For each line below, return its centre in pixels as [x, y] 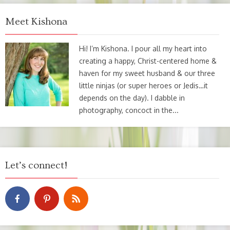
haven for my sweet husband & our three [147, 73]
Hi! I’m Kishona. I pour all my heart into [143, 48]
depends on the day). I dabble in [132, 98]
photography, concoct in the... [129, 110]
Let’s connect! [36, 165]
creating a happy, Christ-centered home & [148, 61]
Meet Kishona [36, 21]
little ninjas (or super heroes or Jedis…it [143, 85]
